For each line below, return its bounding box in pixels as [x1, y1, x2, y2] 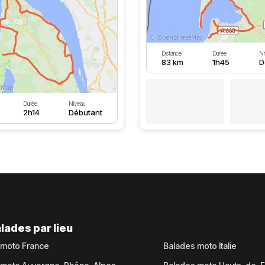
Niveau [69, 100, 86, 107]
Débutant [69, 108, 103, 117]
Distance [161, 50, 182, 57]
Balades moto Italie [163, 241, 237, 251]
